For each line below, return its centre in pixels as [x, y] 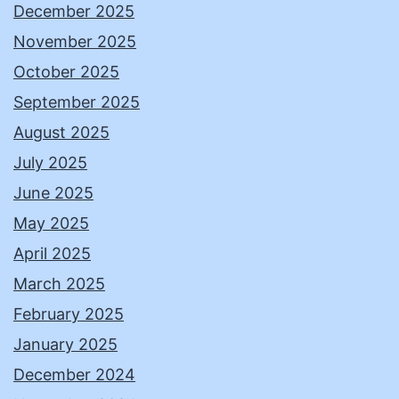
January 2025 [65, 345]
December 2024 [74, 375]
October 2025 [66, 72]
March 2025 [59, 284]
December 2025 [74, 12]
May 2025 [51, 224]
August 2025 [61, 133]
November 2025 [75, 42]
